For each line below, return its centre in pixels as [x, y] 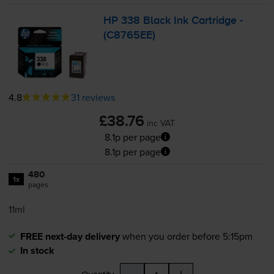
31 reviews [93, 97]
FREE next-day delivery [70, 236]
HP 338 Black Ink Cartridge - [173, 21]
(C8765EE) [130, 36]
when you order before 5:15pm [187, 236]
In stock [37, 250]
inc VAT [161, 123]
